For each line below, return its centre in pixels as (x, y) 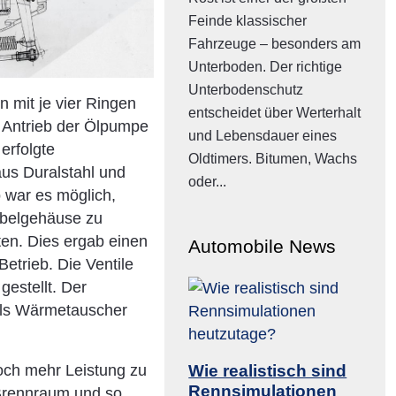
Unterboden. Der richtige (266, 66)
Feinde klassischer (248, 20)
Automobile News (263, 246)
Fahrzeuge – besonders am (275, 43)
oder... (208, 181)
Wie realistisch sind (268, 371)
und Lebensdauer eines (263, 135)
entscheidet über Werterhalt (275, 112)
